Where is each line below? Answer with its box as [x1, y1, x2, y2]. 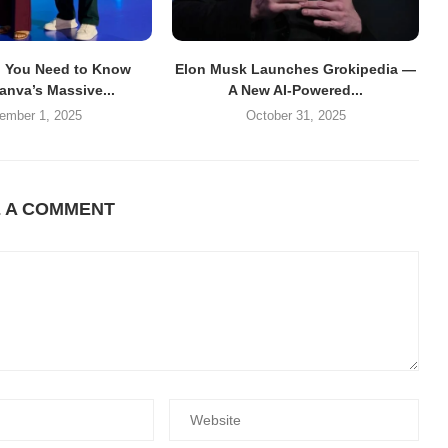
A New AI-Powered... [228, 81, 364, 98]
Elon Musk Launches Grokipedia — [175, 60, 417, 77]
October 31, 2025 [245, 107, 346, 123]
